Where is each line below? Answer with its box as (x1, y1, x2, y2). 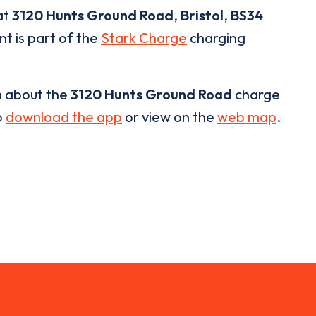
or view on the (122, 108, 217, 126)
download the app (6, 108, 122, 126)
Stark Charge (101, 29, 187, 47)
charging (187, 29, 245, 47)
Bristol (181, 6, 224, 25)
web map (217, 108, 276, 126)
